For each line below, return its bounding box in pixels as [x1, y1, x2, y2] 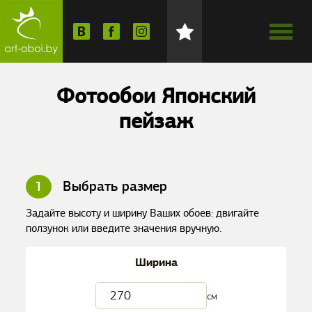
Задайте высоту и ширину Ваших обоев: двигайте [26, 206, 260, 220]
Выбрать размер [58, 178, 168, 195]
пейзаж [119, 107, 193, 134]
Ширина [134, 255, 178, 270]
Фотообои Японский [56, 82, 256, 109]
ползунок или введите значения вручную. [26, 221, 222, 235]
